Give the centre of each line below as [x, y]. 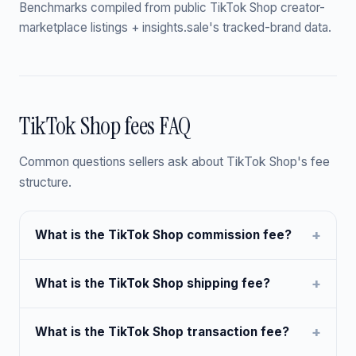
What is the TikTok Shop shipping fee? [153, 283]
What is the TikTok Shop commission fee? [164, 234]
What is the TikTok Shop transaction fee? [163, 331]
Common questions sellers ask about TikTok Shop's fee [174, 161]
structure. [45, 182]
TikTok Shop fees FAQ [105, 126]
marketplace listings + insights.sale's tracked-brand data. [175, 28]
